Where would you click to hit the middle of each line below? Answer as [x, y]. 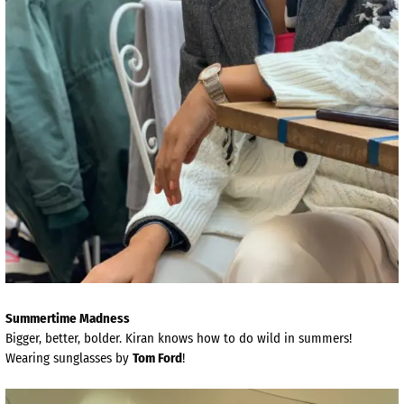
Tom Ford [157, 358]
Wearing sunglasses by [69, 358]
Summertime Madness [68, 319]
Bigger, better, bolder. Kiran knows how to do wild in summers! [179, 339]
